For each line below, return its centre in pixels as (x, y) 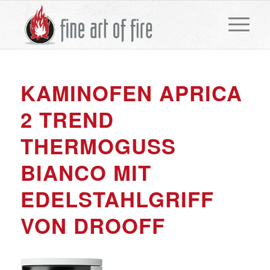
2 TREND (67, 119)
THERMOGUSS (98, 146)
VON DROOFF (93, 225)
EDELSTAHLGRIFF (117, 199)
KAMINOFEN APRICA (131, 93)
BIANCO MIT (86, 172)
